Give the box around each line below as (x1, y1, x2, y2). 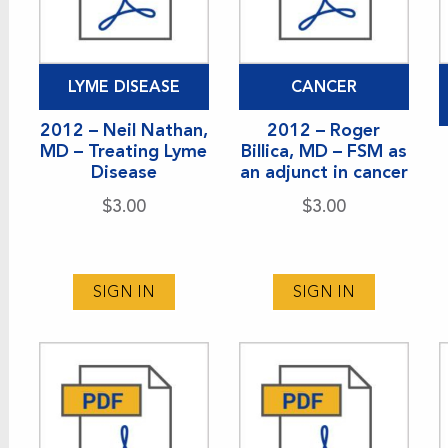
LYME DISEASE (67, 76, 180, 96)
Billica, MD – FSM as (240, 139, 407, 162)
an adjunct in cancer (239, 160, 408, 183)
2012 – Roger (267, 118, 381, 141)
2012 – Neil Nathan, (39, 118, 208, 141)
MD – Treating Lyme (40, 139, 208, 162)
